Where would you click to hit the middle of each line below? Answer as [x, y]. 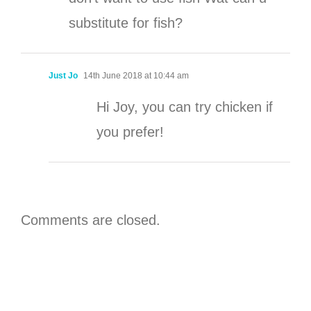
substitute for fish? [126, 23]
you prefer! [130, 132]
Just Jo [63, 76]
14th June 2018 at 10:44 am [135, 76]
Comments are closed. [91, 220]
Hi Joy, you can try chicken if [185, 107]
